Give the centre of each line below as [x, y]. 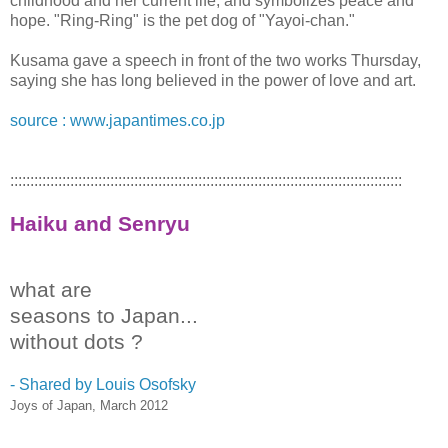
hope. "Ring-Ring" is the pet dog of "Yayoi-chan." [182, 20]
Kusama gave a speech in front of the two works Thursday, [215, 60]
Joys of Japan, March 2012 [89, 405]
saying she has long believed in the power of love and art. [213, 80]
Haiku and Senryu [100, 223]
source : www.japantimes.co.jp [117, 120]
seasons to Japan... [104, 315]
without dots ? [76, 341]
